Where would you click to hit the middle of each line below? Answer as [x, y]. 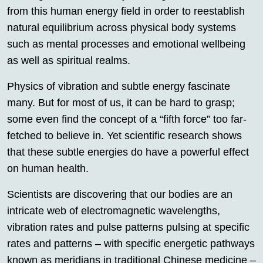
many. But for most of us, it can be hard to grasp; [121, 102]
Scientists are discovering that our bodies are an [120, 194]
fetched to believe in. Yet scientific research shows [124, 135]
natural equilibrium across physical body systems [122, 27]
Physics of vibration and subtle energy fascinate [119, 86]
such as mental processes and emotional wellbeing [126, 44]
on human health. [48, 168]
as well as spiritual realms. [69, 60]
